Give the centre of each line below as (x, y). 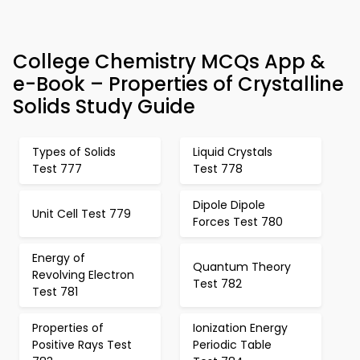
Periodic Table (232, 345)
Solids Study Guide (104, 106)
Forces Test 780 (238, 222)
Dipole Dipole (229, 205)
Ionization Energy (240, 328)
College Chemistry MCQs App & (169, 61)
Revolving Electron (83, 275)
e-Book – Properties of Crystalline (178, 84)
